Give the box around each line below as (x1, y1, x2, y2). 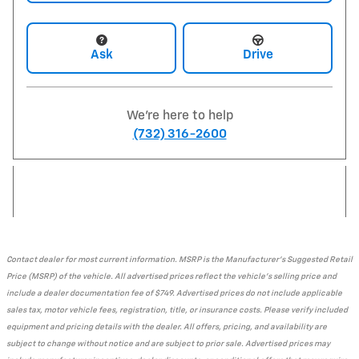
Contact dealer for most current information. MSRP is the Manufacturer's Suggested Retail (6, 255, 353, 264)
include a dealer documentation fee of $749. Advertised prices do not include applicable (6, 288, 342, 297)
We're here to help (126, 109, 233, 122)
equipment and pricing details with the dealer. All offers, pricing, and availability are (6, 322, 327, 331)
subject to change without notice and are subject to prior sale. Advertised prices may (6, 339, 330, 348)
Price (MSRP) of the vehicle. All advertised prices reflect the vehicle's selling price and (6, 272, 337, 280)
